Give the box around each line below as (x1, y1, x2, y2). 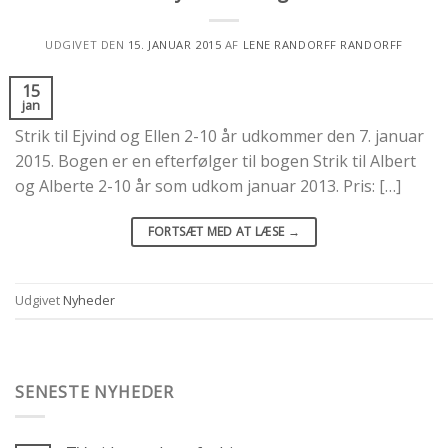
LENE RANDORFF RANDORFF (242, 36, 403, 52)
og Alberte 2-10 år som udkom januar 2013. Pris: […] (15, 174, 401, 197)
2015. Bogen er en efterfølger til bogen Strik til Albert (15, 149, 416, 172)
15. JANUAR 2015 (127, 36, 222, 52)
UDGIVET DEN (45, 36, 128, 52)
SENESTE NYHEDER (15, 380, 174, 403)
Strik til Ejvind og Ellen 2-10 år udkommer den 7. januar (15, 124, 424, 147)
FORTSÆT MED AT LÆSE (147, 222, 288, 240)
